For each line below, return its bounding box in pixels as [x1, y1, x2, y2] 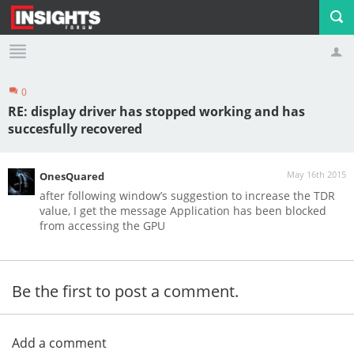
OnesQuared [40, 169, 104, 183]
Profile [40, 96, 75, 111]
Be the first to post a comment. [12, 281, 239, 302]
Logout [157, 96, 194, 111]
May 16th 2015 [287, 168, 346, 180]
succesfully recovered [8, 120, 142, 137]
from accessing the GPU [40, 218, 165, 233]
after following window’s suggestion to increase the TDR [40, 188, 335, 203]
